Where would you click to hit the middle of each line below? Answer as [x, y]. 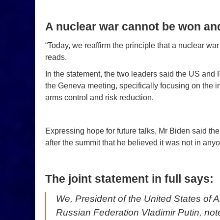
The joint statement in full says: [129, 179]
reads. [56, 57]
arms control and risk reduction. [99, 97]
